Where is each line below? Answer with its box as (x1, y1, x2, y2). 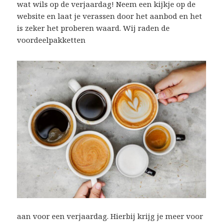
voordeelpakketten (17, 34, 86, 45)
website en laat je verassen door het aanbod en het (17, 10, 203, 21)
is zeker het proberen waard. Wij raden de (17, 22, 170, 33)
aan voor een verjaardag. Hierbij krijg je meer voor (17, 211, 204, 222)
